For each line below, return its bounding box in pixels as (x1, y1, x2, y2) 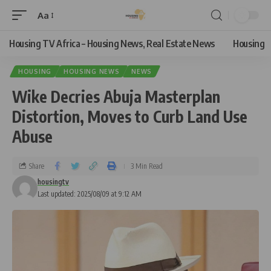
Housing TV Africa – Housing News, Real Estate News (9, 38, 215, 50)
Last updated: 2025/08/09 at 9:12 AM (38, 189, 142, 198)
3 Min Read (131, 161, 163, 171)
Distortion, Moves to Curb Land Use (12, 106, 247, 126)
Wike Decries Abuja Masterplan (12, 87, 220, 106)
